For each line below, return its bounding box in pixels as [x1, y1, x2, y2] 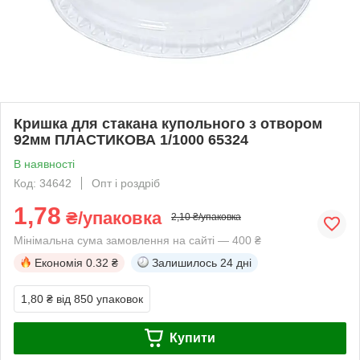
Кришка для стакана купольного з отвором [14, 115, 322, 132]
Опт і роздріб [92, 176, 160, 190]
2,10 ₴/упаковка [171, 211, 241, 223]
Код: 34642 [14, 176, 72, 190]
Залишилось [152, 256, 217, 269]
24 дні [220, 256, 252, 269]
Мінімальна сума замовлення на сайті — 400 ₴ [14, 233, 261, 247]
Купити [169, 330, 215, 345]
